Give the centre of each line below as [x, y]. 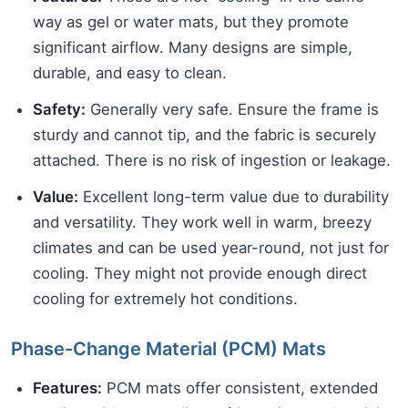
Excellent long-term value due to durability [234, 197]
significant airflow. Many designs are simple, [193, 48]
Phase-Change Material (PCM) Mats [168, 349]
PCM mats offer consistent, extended [240, 388]
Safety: [59, 110]
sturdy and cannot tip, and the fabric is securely [204, 135]
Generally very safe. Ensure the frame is [232, 110]
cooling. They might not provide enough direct [200, 274]
